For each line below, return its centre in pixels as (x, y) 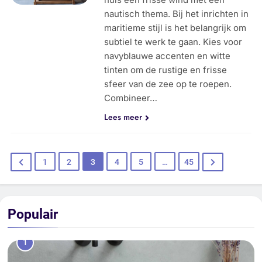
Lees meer (123, 117)
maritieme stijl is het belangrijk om (175, 28)
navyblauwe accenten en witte (168, 56)
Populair (33, 214)
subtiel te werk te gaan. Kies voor (173, 42)
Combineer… (131, 98)
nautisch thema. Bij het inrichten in (177, 14)
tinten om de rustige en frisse (166, 70)
